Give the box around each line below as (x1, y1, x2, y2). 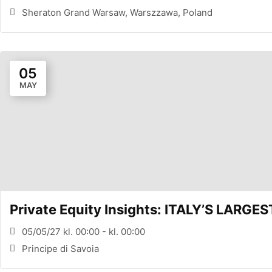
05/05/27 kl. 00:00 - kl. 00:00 (22, 225, 145, 237)
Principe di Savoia (22, 242, 99, 254)
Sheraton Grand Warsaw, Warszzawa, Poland (22, 6, 212, 18)
